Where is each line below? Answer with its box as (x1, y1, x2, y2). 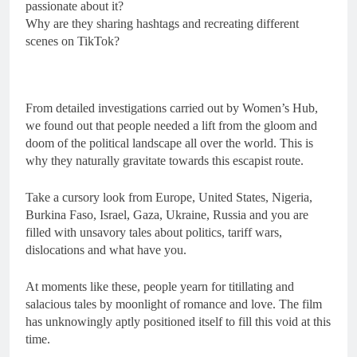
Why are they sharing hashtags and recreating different (25, 16, 299, 30)
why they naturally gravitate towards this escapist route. (25, 153, 304, 167)
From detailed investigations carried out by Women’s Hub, (25, 100, 318, 115)
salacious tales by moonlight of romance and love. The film (25, 296, 322, 311)
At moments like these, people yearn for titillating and (25, 279, 294, 293)
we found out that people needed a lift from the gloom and (25, 118, 317, 132)
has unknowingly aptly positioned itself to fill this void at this (25, 314, 331, 328)
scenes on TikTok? (25, 33, 120, 48)
